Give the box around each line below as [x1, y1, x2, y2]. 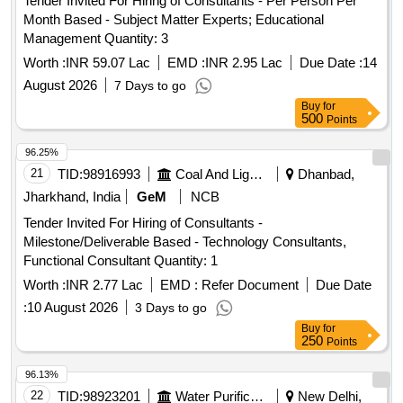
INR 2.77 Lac [66, 277, 143, 293]
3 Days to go [135, 300, 207, 316]
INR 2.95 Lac [205, 55, 282, 71]
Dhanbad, [294, 166, 354, 183]
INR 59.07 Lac [66, 55, 150, 71]
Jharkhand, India [23, 189, 121, 205]
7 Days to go [114, 78, 186, 94]
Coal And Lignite [249, 166, 263, 183]
